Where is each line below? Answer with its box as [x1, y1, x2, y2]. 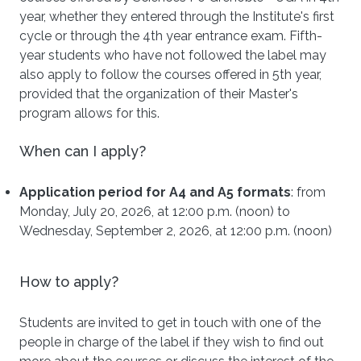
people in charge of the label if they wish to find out [19, 334, 324, 350]
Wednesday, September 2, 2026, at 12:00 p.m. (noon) [19, 222, 332, 239]
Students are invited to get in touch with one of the [19, 314, 321, 330]
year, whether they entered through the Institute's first [19, 8, 334, 24]
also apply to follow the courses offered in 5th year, [19, 66, 322, 82]
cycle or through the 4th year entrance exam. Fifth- [19, 27, 322, 44]
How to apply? [19, 272, 118, 290]
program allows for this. [19, 105, 160, 121]
